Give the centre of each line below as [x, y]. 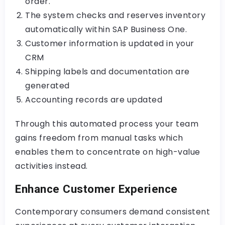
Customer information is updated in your [110, 43]
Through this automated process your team [107, 124]
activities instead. [51, 166]
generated [47, 86]
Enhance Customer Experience [96, 189]
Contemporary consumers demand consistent [113, 212]
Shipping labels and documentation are [107, 72]
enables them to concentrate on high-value [108, 152]
